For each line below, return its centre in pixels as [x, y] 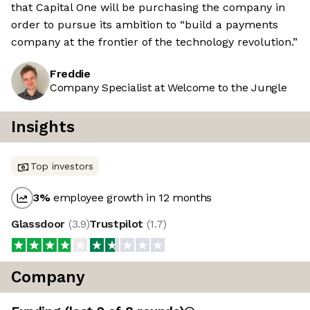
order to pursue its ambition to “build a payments [145, 25]
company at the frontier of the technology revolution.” [154, 42]
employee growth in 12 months [131, 198]
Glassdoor [40, 224]
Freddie [70, 74]
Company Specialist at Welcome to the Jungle [168, 88]
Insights [43, 127]
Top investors [62, 166]
